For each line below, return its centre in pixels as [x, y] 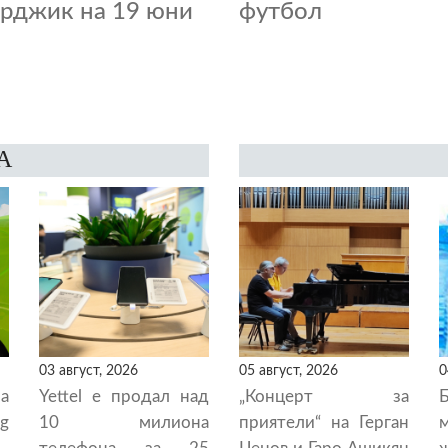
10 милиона [124, 422]
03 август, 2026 [88, 370]
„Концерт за [324, 396]
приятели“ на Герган [324, 422]
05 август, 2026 [288, 370]
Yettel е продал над [124, 396]
